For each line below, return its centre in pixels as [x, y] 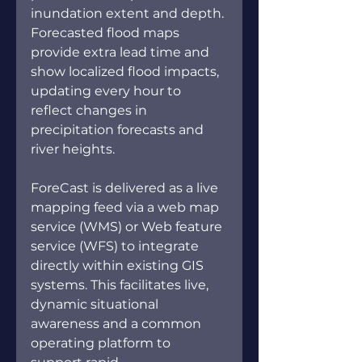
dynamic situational [96, 304]
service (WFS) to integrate [116, 246]
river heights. [73, 149]
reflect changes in [90, 110]
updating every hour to [107, 90]
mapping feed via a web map [126, 207]
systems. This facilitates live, [121, 284]
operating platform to [102, 343]
